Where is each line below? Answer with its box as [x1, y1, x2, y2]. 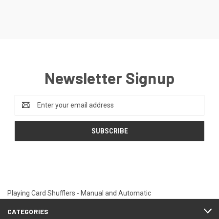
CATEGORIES [7, 207, 49, 216]
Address [15, 106, 41, 114]
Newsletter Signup [44, 68, 175, 87]
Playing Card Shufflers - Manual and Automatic [7, 189, 151, 197]
